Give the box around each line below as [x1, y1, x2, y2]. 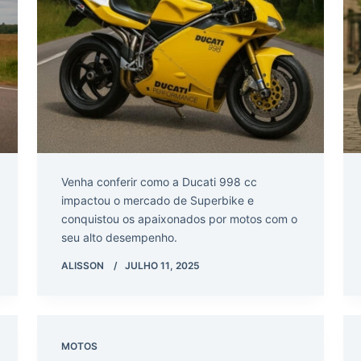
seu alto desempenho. [61, 230, 177, 244]
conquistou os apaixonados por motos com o [61, 211, 297, 226]
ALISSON [61, 259, 104, 272]
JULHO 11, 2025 [125, 259, 200, 272]
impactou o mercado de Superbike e [61, 193, 254, 207]
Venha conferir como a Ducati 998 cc [61, 174, 257, 189]
